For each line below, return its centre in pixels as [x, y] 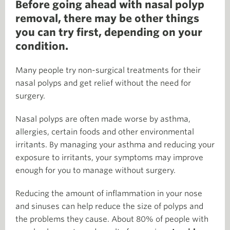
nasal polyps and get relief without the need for [103, 83]
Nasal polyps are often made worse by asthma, [103, 119]
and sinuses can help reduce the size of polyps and [109, 206]
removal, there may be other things [107, 18]
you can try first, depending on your [109, 32]
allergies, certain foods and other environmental [105, 132]
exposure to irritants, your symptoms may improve [109, 158]
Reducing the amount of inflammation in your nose [109, 194]
